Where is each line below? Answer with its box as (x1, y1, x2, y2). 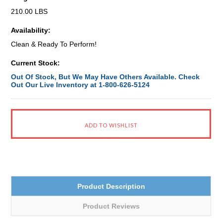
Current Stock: (11, 59, 60, 67)
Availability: (11, 26, 51, 34)
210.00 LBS (11, 7, 48, 15)
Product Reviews (82, 202, 140, 210)
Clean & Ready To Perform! (11, 40, 97, 48)
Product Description (77, 182, 145, 190)
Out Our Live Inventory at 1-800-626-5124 (11, 81, 150, 89)
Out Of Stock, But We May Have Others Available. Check (11, 73, 200, 81)
